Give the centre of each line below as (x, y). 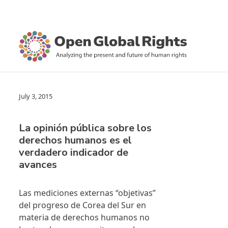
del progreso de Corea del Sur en (82, 205)
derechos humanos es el (75, 140)
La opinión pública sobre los (85, 128)
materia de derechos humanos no (84, 217)
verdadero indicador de (74, 152)
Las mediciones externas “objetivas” (87, 193)
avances (38, 165)
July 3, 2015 (36, 96)
